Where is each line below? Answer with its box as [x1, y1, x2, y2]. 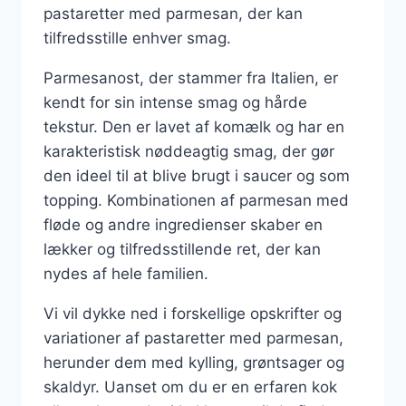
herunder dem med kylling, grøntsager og [43, 353, 344, 372]
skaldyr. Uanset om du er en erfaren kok [43, 377, 337, 396]
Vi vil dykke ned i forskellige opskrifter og [43, 304, 342, 323]
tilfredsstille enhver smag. [43, 28, 231, 47]
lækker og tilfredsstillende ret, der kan [43, 239, 321, 258]
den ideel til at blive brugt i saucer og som [43, 166, 350, 185]
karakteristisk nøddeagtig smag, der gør [43, 141, 334, 160]
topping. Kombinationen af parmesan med [43, 190, 349, 209]
